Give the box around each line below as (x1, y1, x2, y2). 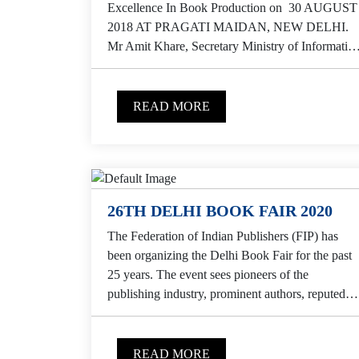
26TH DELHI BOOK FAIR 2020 (107, 201, 333, 220)
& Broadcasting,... (107, 58, 200, 72)
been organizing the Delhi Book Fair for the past (107, 248, 352, 262)
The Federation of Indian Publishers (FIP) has (107, 228, 338, 243)
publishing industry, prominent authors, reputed (107, 286, 345, 301)
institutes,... (107, 305, 164, 320)
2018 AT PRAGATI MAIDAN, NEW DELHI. (107, 19, 352, 34)
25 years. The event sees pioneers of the (107, 267, 309, 281)
